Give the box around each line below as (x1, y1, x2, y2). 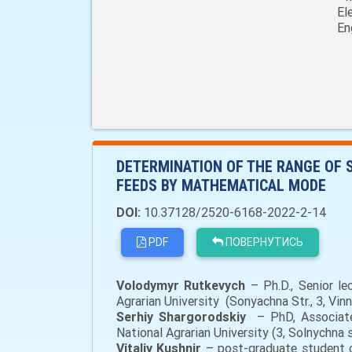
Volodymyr (116, 277, 185, 293)
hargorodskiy (167, 309, 252, 324)
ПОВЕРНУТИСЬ (223, 235, 303, 249)
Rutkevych (184, 277, 251, 293)
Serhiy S (116, 309, 167, 324)
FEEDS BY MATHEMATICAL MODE (116, 176, 326, 195)
